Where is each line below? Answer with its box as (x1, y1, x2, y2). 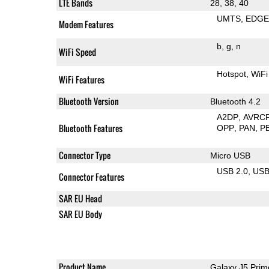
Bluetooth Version (58, 94, 119, 107)
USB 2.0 (217, 166, 249, 176)
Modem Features (58, 17, 113, 31)
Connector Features (58, 170, 124, 183)
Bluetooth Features (58, 121, 122, 134)
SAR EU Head (58, 192, 102, 205)
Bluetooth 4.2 (210, 96, 261, 106)
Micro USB (210, 150, 250, 160)
